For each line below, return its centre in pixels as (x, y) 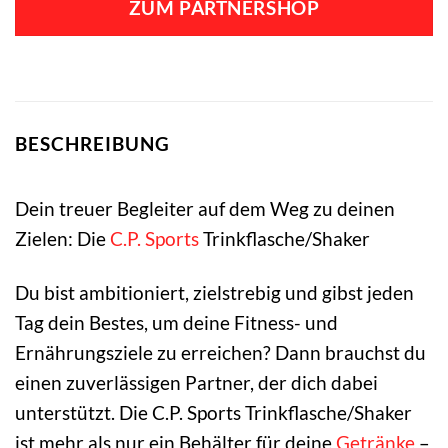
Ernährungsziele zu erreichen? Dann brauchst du (220, 353)
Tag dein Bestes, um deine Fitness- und (176, 323)
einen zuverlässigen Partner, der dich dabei (196, 383)
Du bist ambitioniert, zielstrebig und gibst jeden (214, 293)
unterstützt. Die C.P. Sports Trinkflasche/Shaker (213, 413)
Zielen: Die (62, 238)
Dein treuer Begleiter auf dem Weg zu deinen (205, 208)
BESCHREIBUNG (92, 144)
